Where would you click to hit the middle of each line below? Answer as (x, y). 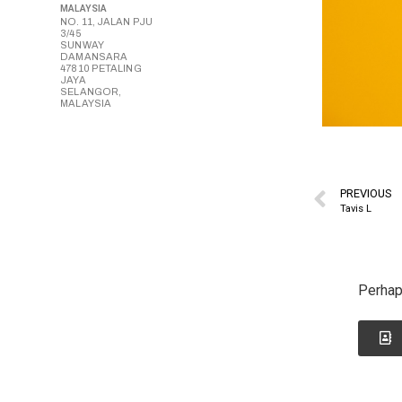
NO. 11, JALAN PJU (106, 22)
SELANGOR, (91, 92)
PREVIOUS (366, 193)
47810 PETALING (101, 69)
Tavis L (356, 208)
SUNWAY (82, 45)
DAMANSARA (94, 57)
